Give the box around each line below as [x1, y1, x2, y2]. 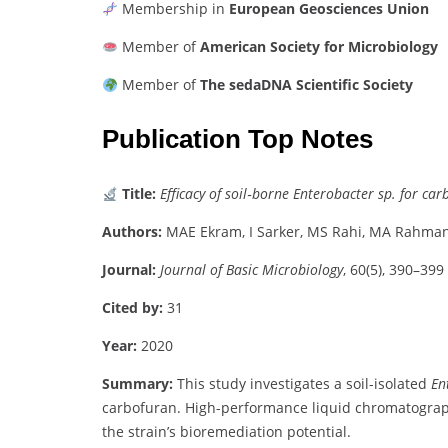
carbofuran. [102, 398, 185, 418]
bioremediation [180, 422, 287, 442]
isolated [374, 374, 431, 394]
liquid [312, 398, 355, 418]
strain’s [128, 422, 180, 442]
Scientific [295, 75, 363, 95]
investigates [250, 374, 334, 394]
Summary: [102, 374, 173, 394]
